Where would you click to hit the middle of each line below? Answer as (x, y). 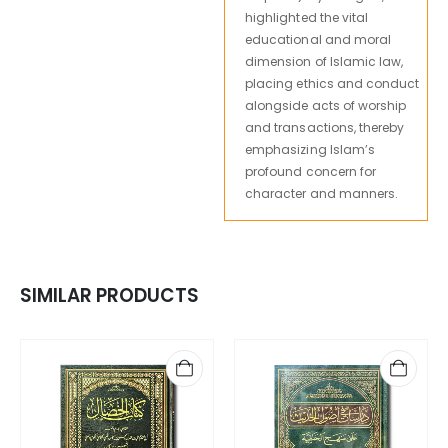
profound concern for (311, 171)
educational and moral (318, 39)
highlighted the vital (307, 17)
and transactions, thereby (325, 127)
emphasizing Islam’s (310, 149)
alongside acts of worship (326, 105)
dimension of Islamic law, (324, 61)
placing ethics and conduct (332, 83)
